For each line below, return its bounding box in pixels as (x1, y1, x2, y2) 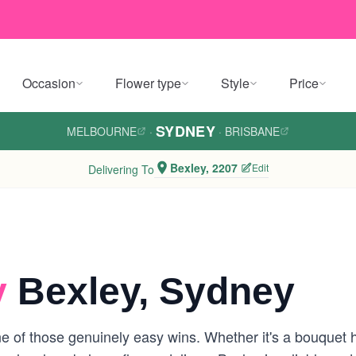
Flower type (115, 74, 181, 92)
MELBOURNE (66, 123, 137, 139)
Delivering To (87, 161, 154, 177)
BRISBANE (225, 123, 281, 139)
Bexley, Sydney (7, 270, 295, 312)
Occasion (22, 74, 75, 92)
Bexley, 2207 (169, 160, 238, 176)
